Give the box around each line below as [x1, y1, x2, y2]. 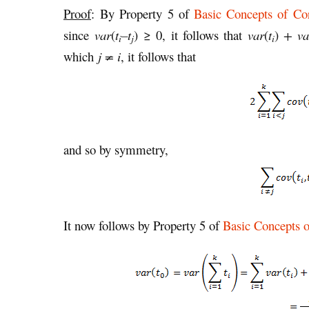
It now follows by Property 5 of [63, 217, 223, 235]
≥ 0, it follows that [143, 26, 248, 43]
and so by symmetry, [63, 141, 168, 159]
